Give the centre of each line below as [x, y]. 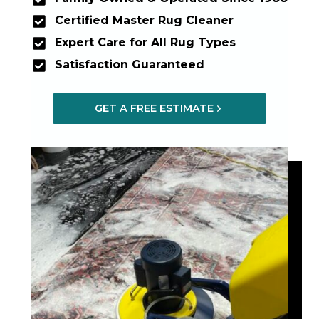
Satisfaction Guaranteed [129, 64]
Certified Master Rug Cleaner [144, 20]
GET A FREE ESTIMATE [155, 108]
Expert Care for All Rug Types [145, 42]
